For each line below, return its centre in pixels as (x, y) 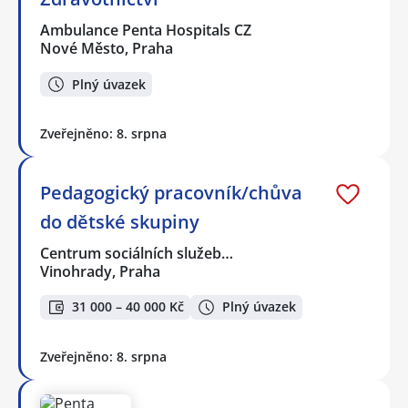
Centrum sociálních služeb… (138, 253)
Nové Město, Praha (107, 49)
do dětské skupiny (120, 221)
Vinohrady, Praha (100, 271)
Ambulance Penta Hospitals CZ (147, 31)
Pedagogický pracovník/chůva (171, 192)
